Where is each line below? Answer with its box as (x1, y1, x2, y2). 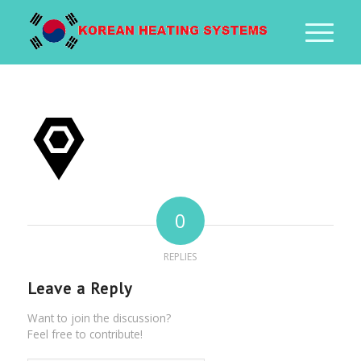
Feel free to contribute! (27, 326, 143, 342)
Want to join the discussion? (27, 310, 171, 326)
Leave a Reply (27, 278, 132, 300)
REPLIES (164, 250, 197, 264)
